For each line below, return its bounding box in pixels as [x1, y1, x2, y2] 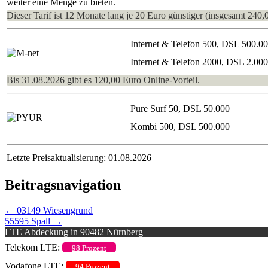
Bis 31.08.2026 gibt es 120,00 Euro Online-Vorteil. [7, 74, 200, 85]
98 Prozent [72, 243, 106, 252]
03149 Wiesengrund [14, 205, 93, 215]
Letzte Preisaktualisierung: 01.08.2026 [7, 152, 151, 163]
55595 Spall [5, 215, 53, 226]
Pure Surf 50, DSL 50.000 [130, 103, 230, 114]
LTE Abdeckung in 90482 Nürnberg [5, 226, 143, 237]
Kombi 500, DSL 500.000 [130, 121, 230, 132]
